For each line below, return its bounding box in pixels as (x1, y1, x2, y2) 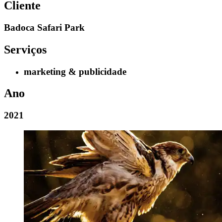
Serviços (4, 43, 47, 56)
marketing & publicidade (24, 66, 126, 77)
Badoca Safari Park (4, 22, 85, 33)
